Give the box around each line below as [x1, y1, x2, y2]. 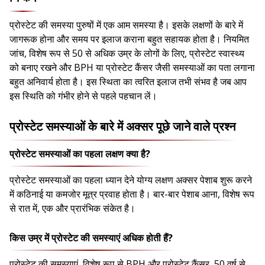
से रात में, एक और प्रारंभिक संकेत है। [9, 202, 135, 215]
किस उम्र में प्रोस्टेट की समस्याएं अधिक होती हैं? [9, 231, 173, 245]
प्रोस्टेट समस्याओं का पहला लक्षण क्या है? [9, 147, 150, 161]
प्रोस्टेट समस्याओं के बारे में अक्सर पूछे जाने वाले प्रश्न [9, 118, 235, 135]
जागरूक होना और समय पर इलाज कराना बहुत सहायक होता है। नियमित [9, 33, 249, 46]
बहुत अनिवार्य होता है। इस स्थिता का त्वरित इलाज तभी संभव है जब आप [9, 75, 247, 89]
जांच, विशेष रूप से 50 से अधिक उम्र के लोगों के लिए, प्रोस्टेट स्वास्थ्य [9, 47, 244, 60]
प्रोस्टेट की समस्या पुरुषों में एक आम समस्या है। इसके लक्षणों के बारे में [9, 18, 243, 32]
